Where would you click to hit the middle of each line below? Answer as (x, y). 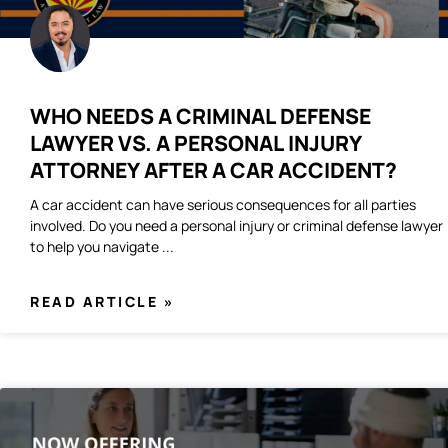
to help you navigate (96, 247)
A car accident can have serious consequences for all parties (223, 205)
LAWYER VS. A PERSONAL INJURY (196, 143)
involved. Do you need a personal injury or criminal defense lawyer (236, 226)
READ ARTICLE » (102, 302)
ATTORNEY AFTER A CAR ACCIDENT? (213, 170)
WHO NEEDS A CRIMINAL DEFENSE (200, 116)
